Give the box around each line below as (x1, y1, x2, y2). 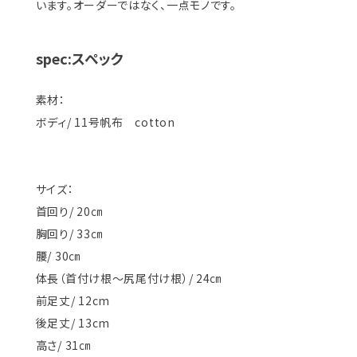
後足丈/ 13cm (35, 314, 111, 331)
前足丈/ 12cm (35, 292, 111, 308)
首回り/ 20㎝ (35, 202, 103, 219)
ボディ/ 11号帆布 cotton (35, 113, 175, 130)
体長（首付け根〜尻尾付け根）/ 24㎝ (35, 269, 222, 286)
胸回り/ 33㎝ (35, 225, 103, 241)
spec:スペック (35, 47, 124, 69)
